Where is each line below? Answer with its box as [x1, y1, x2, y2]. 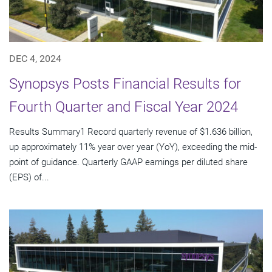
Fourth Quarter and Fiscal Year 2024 [9, 98, 238, 115]
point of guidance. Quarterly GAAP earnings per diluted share [9, 156, 248, 168]
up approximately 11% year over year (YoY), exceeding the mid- [9, 141, 257, 152]
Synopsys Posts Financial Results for [9, 75, 241, 92]
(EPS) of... [9, 171, 49, 183]
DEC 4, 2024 [9, 52, 61, 64]
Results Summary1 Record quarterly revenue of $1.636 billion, [9, 126, 253, 137]
